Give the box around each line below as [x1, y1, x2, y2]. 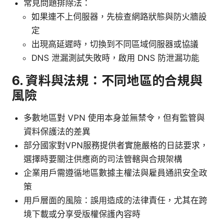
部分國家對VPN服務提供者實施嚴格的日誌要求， [24, 140, 208, 150]
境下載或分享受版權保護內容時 [24, 209, 140, 219]
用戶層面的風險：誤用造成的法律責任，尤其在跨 [24, 195, 207, 205]
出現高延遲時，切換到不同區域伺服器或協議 [31, 39, 198, 49]
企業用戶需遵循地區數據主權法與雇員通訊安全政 [24, 167, 207, 178]
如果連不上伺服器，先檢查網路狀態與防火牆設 [31, 11, 207, 22]
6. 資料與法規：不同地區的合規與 [12, 72, 203, 88]
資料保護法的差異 [24, 126, 90, 137]
